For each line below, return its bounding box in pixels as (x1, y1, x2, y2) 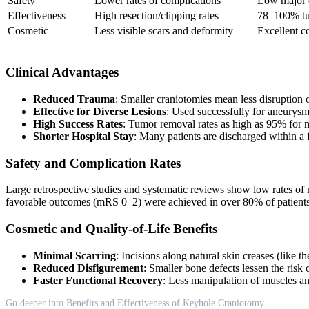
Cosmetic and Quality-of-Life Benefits (6, 221, 217, 236)
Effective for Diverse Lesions (33, 105, 166, 117)
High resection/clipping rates (94, 10, 219, 22)
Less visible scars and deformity (94, 25, 233, 37)
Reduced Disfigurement (33, 261, 143, 274)
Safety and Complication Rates (6, 155, 181, 170)
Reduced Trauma (33, 92, 115, 105)
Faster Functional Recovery (33, 274, 163, 286)
